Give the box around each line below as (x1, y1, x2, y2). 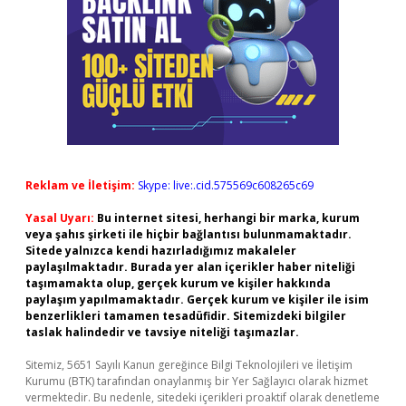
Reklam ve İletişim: (25, 178, 135, 193)
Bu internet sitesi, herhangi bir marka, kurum (97, 210, 360, 226)
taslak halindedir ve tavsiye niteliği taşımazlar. (25, 324, 299, 340)
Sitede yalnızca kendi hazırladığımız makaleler (25, 243, 296, 258)
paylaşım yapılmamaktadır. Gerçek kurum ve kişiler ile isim (25, 292, 369, 307)
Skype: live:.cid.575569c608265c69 (138, 178, 314, 193)
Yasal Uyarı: (25, 210, 94, 226)
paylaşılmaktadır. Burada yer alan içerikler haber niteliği (25, 259, 355, 275)
